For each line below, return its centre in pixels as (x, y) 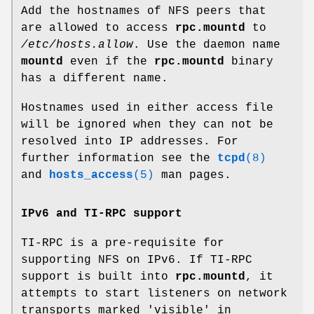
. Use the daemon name (207, 45)
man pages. (193, 175)
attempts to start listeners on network (154, 293)
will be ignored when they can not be (147, 124)
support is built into (98, 277)
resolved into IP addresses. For (130, 141)
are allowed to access (98, 28)
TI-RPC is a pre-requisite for (123, 243)
